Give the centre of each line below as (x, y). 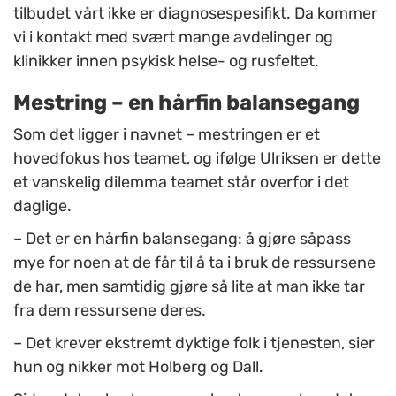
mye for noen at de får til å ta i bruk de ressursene (194, 263)
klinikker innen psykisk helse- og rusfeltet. (166, 61)
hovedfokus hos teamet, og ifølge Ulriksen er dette (197, 159)
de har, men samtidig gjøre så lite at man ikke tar (189, 287)
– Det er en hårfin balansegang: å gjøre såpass (182, 239)
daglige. (42, 206)
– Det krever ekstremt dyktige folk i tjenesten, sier (194, 343)
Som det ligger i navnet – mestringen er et (167, 135)
